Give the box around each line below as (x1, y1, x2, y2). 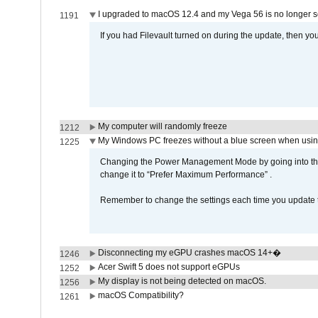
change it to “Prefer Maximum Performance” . (99, 170, 272, 180)
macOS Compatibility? (97, 290, 184, 300)
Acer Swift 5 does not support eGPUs (97, 262, 240, 272)
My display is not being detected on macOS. (97, 276, 266, 286)
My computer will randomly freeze (97, 121, 227, 131)
